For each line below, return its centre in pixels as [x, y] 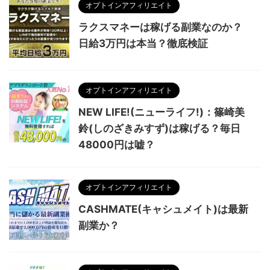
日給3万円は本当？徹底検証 [143, 44]
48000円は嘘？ [117, 145]
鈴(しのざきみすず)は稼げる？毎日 [159, 129]
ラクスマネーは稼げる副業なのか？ [160, 27]
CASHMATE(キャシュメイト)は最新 [163, 209]
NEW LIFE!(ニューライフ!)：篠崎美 [162, 112]
